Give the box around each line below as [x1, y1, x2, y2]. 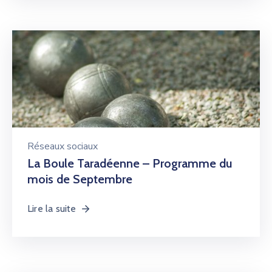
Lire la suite [27, 203, 76, 214]
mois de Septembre [27, 172, 132, 186]
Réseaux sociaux [27, 140, 98, 153]
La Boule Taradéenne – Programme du [27, 156, 232, 171]
